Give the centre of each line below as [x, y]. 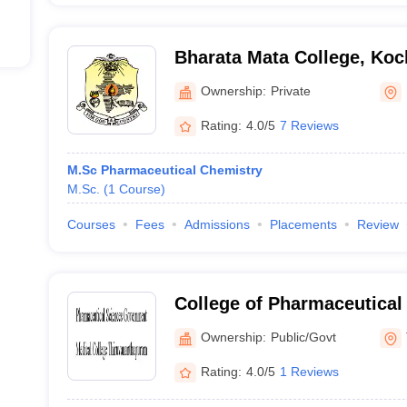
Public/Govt [303, 337]
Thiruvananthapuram [264, 351]
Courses [91, 224]
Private [290, 90]
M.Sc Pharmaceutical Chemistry [164, 170]
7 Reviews [309, 125]
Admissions [217, 224]
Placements [303, 224]
